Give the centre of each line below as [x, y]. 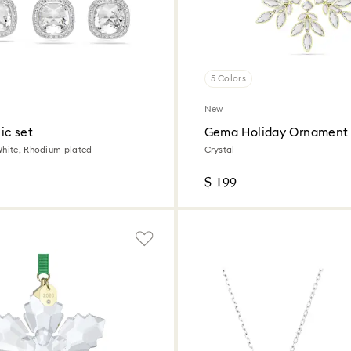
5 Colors [228, 79]
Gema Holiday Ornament [276, 133]
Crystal [219, 150]
